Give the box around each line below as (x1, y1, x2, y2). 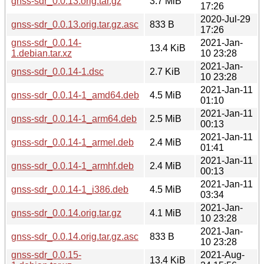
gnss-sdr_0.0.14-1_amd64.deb (11, 90, 139, 100)
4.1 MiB (150, 207, 181, 218)
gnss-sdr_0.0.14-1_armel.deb (11, 137, 134, 147)
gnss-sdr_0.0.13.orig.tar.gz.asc (11, 19, 138, 29)
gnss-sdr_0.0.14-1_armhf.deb (11, 160, 134, 171)
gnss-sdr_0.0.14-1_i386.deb (11, 184, 128, 194)
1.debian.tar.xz (11, 48, 72, 58)
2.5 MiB (150, 113, 181, 124)
